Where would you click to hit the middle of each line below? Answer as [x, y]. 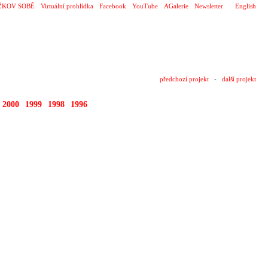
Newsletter [209, 6]
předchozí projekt [184, 79]
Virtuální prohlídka [67, 6]
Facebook [113, 6]
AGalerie [176, 6]
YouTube [145, 6]
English [246, 6]
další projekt [239, 79]
